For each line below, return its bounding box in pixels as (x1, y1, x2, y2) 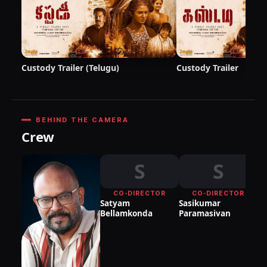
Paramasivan (179, 208, 231, 219)
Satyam (100, 198, 130, 209)
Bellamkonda (100, 208, 153, 219)
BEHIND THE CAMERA (36, 116, 129, 125)
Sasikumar (179, 198, 221, 209)
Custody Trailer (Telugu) (21, 62, 119, 74)
